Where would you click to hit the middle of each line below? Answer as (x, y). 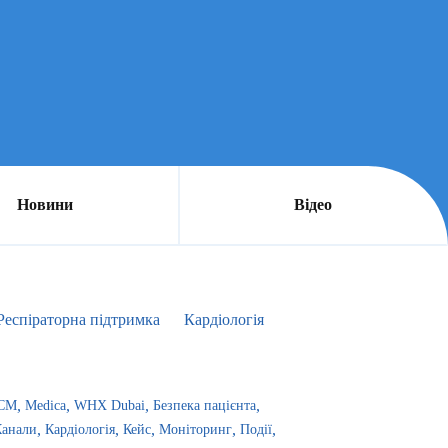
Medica (45, 405)
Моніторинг (195, 429)
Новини (44, 205)
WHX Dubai (109, 405)
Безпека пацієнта (204, 405)
